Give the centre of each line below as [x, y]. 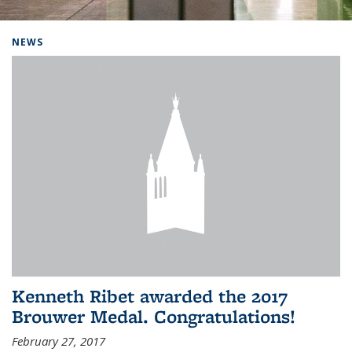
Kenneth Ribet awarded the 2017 [150, 295]
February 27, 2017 [59, 341]
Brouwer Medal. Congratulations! [154, 316]
